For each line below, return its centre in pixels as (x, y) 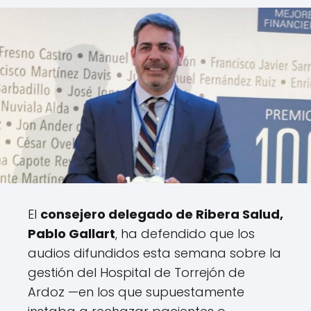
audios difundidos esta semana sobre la (154, 253)
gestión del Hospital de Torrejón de (136, 273)
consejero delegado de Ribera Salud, (162, 215)
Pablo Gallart (72, 234)
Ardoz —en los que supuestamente (136, 292)
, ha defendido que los (185, 234)
